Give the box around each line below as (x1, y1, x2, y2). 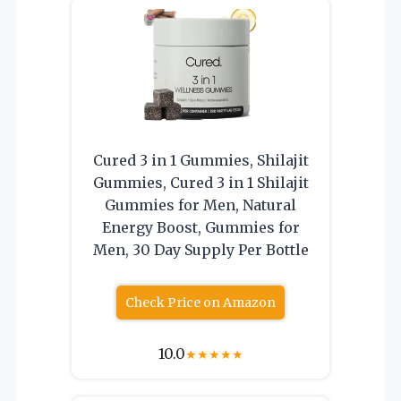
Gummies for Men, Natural (105, 195, 296, 214)
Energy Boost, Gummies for (101, 218, 300, 236)
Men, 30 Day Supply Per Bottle (92, 240, 309, 259)
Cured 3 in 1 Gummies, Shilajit (92, 150, 309, 169)
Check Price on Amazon (125, 294, 276, 311)
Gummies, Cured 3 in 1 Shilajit (92, 173, 309, 192)
